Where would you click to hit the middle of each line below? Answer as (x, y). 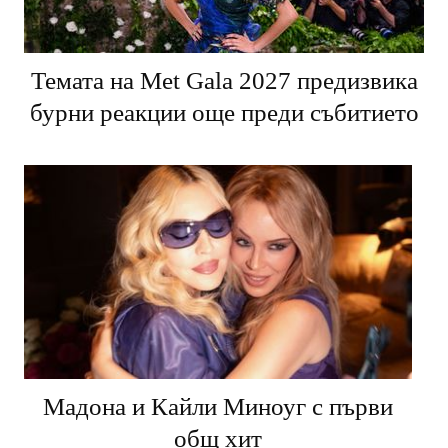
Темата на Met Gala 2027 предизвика (224, 81)
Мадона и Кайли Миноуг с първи (218, 406)
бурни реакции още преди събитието (224, 113)
